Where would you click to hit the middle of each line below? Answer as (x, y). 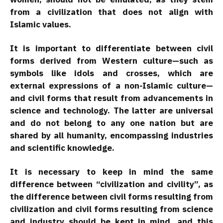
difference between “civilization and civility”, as (111, 184)
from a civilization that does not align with (111, 12)
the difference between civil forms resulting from (111, 197)
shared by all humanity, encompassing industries (111, 136)
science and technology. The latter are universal (111, 111)
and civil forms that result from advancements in (111, 98)
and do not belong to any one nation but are (111, 123)
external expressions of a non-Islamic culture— (111, 86)
